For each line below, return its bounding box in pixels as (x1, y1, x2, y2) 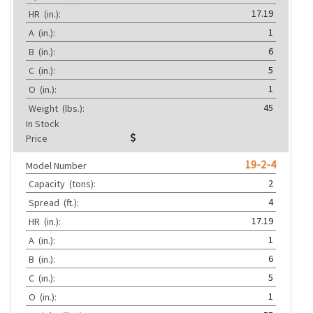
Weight (29, 101, 62, 115)
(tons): (69, 177, 98, 190)
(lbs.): (62, 101, 87, 115)
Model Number (26, 159, 87, 172)
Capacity (29, 177, 69, 190)
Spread (29, 196, 64, 209)
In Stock (26, 117, 59, 130)
